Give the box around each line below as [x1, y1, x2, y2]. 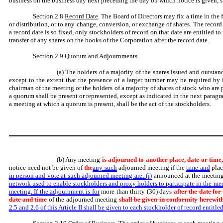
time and [186, 163, 210, 171]
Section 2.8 [32, 12, 65, 20]
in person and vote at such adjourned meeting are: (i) [8, 171, 152, 179]
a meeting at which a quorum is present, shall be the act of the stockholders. [8, 100, 211, 108]
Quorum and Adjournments [64, 52, 137, 60]
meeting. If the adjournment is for [8, 187, 100, 195]
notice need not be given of [8, 163, 85, 171]
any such [93, 163, 117, 171]
